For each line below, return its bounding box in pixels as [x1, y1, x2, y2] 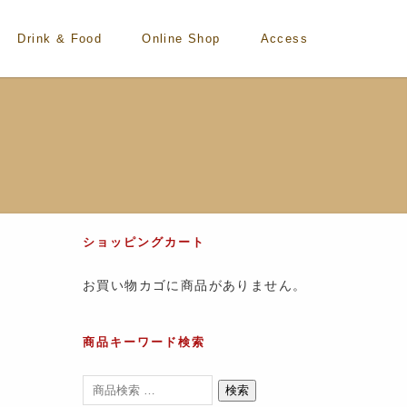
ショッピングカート [83, 233, 205, 250]
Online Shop [142, 32, 221, 45]
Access [260, 32, 308, 45]
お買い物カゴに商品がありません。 [83, 278, 307, 293]
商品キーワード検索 [83, 333, 205, 350]
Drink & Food [17, 32, 103, 45]
